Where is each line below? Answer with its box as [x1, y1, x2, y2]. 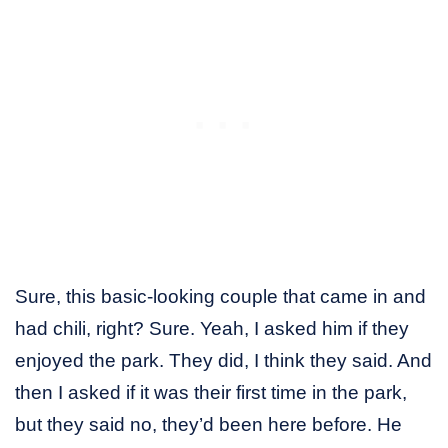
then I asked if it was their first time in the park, [15, 381, 407, 403]
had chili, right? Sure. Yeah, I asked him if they [15, 317, 409, 339]
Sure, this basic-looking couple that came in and [15, 285, 426, 307]
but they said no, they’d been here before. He [15, 413, 402, 435]
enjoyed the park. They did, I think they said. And [15, 349, 432, 371]
